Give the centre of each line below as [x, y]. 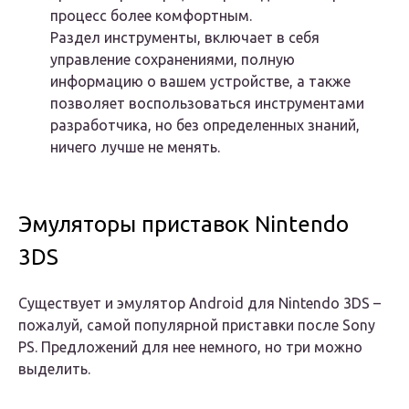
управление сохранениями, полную [173, 60]
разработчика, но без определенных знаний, [205, 126]
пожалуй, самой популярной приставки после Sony [197, 325]
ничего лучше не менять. [135, 147]
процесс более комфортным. [151, 16]
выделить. [54, 369]
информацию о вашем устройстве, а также [200, 82]
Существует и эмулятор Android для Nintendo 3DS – [199, 304]
